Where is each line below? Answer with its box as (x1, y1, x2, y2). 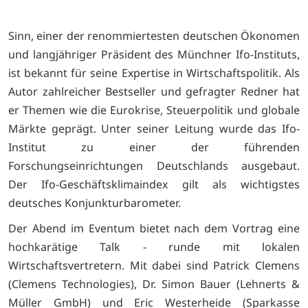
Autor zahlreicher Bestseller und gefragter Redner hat (8, 84, 300, 100)
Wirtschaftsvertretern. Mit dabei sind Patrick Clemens (8, 257, 300, 273)
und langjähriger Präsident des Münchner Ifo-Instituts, (8, 47, 300, 63)
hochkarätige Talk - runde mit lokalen (8, 239, 300, 254)
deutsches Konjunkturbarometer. (8, 195, 181, 211)
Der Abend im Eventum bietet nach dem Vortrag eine (8, 220, 300, 236)
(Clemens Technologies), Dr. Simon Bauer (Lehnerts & (8, 276, 300, 291)
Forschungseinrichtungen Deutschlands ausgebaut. (8, 158, 300, 174)
